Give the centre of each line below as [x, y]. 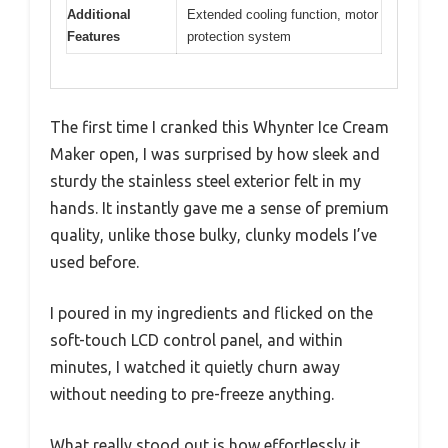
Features [93, 36]
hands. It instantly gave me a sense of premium [219, 208]
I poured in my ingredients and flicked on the [211, 313]
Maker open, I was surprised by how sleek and [215, 154]
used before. [94, 262]
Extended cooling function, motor [282, 14]
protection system [239, 36]
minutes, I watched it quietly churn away [195, 367]
